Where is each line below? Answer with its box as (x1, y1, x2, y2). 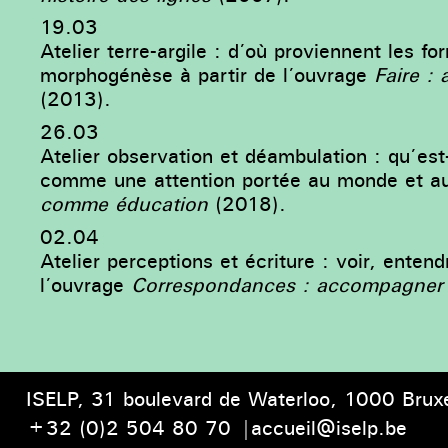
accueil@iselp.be (251, 415, 407, 442)
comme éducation (40, 191, 209, 218)
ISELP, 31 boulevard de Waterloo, (26, 386, 344, 413)
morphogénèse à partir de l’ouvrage (40, 62, 375, 89)
